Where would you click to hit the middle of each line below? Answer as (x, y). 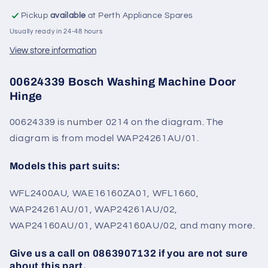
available (68, 15)
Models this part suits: (65, 166)
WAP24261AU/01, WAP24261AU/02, (94, 210)
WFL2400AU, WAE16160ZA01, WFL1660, (104, 194)
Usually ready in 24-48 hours (56, 31)
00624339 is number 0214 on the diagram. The (116, 122)
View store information (53, 51)
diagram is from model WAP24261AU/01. (104, 138)
